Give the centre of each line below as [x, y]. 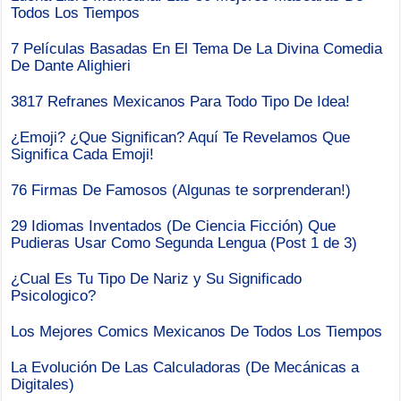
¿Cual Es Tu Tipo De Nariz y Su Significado [157, 278]
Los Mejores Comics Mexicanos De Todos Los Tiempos [197, 331]
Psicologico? [54, 295]
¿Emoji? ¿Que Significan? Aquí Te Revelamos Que [181, 137]
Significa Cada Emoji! [83, 154]
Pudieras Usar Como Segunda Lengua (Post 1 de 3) [184, 243]
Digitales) [43, 384]
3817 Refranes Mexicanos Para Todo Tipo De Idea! [181, 101]
